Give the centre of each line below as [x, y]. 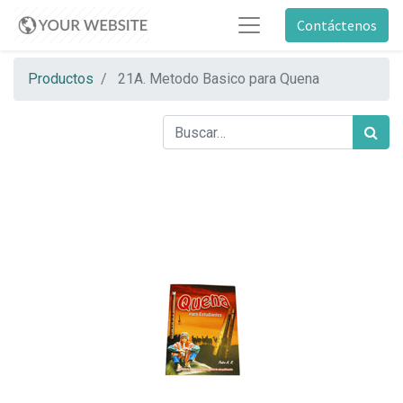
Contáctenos [337, 25]
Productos [61, 79]
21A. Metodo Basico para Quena [219, 79]
